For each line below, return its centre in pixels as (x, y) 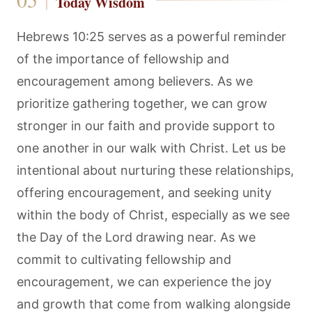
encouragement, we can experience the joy (144, 282)
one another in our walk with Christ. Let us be (151, 148)
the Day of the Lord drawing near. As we (136, 237)
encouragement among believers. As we (135, 81)
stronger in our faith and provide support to (146, 126)
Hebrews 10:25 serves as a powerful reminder (151, 37)
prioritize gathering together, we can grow (142, 103)
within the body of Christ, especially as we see (153, 215)
